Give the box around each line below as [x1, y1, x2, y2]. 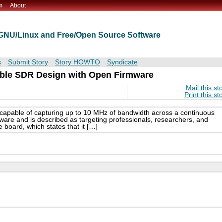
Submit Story [7, 58, 48, 66]
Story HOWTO [55, 58, 100, 66]
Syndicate [107, 58, 138, 66]
